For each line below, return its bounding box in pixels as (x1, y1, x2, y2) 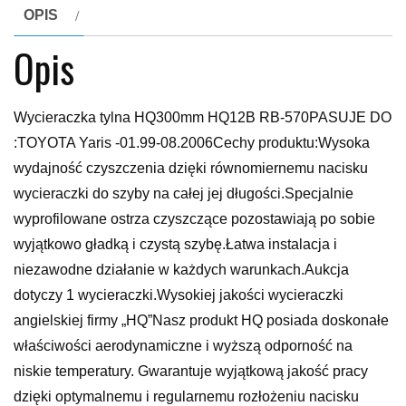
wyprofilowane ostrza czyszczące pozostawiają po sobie (14, 210, 375, 227)
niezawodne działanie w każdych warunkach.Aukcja (14, 261, 349, 277)
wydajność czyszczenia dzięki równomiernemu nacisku (14, 159, 368, 176)
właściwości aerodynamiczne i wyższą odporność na (14, 337, 353, 353)
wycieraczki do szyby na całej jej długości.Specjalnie (14, 185, 353, 201)
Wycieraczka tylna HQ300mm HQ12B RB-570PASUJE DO (14, 109, 391, 125)
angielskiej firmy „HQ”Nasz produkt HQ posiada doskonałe (14, 312, 389, 328)
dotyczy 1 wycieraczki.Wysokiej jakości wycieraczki (14, 286, 343, 303)
